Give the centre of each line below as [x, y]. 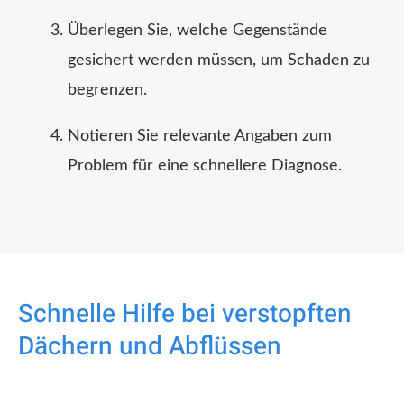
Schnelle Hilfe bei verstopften [185, 315]
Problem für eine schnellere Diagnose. [205, 166]
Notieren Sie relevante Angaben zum [200, 137]
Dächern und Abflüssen [150, 347]
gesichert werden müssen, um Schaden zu [219, 61]
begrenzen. [107, 91]
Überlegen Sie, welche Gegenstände [197, 31]
